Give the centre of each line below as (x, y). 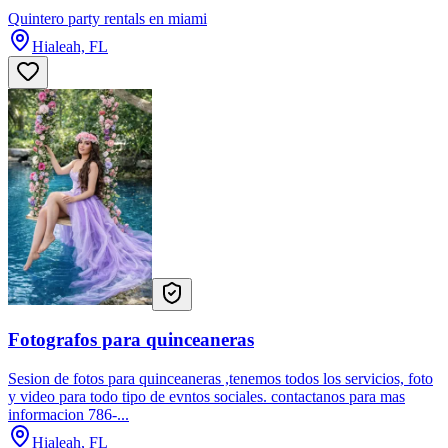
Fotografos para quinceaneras (131, 340)
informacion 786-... (68, 414)
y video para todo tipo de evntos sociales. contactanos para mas (206, 396)
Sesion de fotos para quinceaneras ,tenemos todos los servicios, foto (220, 378)
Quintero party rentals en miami (107, 18)
